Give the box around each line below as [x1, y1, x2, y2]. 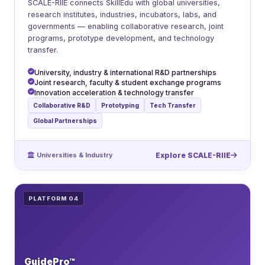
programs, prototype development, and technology [28, 34, 214, 43]
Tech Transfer [150, 102, 196, 109]
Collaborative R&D [33, 102, 91, 109]
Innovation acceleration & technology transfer [34, 88, 194, 98]
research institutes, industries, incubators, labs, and [28, 10, 216, 20]
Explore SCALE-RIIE [156, 151, 231, 160]
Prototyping [101, 102, 139, 109]
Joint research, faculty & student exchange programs [34, 78, 221, 88]
